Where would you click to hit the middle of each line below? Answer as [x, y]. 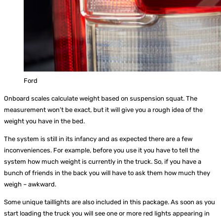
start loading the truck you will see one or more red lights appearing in [107, 214]
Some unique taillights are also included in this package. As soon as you [110, 202]
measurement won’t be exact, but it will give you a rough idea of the [103, 110]
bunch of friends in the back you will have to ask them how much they [107, 173]
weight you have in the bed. [45, 121]
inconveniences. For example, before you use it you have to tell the [102, 150]
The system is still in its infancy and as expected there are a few [98, 139]
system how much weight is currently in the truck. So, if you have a [103, 162]
